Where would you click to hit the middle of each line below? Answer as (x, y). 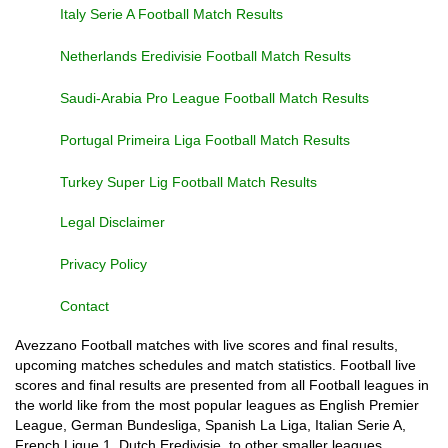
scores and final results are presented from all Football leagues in (222, 385)
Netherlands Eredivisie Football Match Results (205, 56)
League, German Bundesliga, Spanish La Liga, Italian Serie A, (210, 425)
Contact (84, 306)
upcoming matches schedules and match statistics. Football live (215, 365)
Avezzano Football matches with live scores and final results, (206, 345)
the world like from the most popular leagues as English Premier (217, 405)
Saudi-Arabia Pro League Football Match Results (214, 98)
